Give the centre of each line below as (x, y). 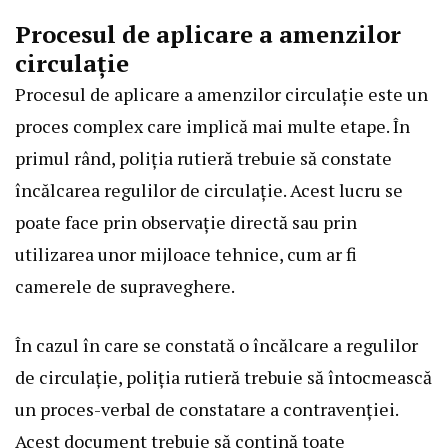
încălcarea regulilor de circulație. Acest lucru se (209, 190)
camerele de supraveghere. (125, 286)
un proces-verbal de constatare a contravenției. (206, 409)
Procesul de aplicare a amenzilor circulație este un (221, 94)
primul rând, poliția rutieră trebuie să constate (203, 158)
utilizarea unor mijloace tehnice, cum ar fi (186, 254)
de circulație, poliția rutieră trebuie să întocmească (223, 377)
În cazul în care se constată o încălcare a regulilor (216, 345)
